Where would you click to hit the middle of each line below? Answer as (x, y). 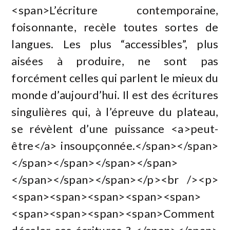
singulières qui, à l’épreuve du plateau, (115, 111)
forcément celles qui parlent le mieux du (115, 78)
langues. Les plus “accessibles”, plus (115, 44)
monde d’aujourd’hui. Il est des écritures (115, 94)
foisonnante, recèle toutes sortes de (115, 27)
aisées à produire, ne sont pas (115, 61)
